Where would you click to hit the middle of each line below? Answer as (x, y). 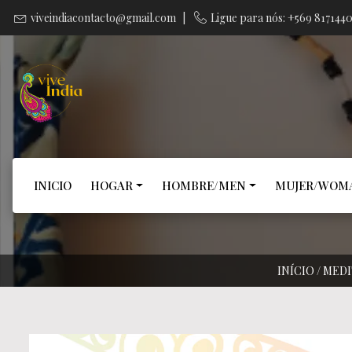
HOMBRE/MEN (203, 185)
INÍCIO (296, 271)
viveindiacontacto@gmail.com (104, 18)
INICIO (53, 185)
